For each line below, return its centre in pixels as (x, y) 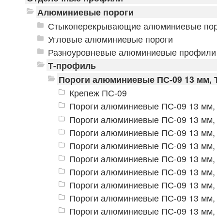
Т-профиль (72, 65)
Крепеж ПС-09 (98, 93)
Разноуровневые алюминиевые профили (132, 52)
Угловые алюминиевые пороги (110, 39)
